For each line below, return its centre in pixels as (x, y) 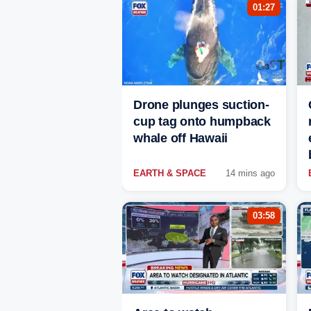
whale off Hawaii (180, 138)
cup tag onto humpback (202, 122)
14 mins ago (250, 174)
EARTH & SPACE (170, 174)
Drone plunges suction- (201, 105)
